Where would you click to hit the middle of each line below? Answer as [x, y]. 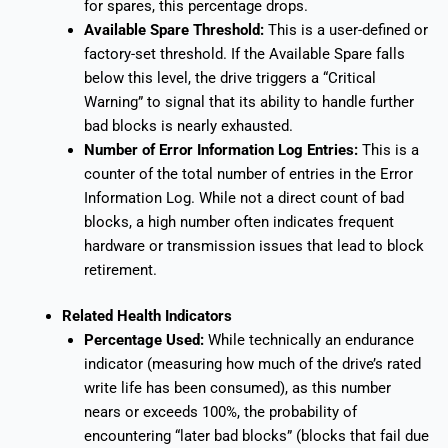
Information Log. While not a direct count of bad [243, 198]
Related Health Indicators [146, 316]
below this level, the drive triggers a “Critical [229, 78]
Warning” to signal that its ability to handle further [248, 102]
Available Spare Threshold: [173, 30]
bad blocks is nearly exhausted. [188, 126]
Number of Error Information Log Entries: [220, 150]
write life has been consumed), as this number [237, 388]
